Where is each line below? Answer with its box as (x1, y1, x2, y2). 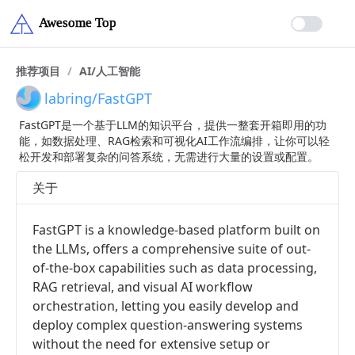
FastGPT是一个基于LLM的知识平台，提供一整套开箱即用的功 (19, 117, 326, 132)
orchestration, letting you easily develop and (32, 297, 299, 315)
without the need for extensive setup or (32, 335, 270, 353)
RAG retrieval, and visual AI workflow (32, 278, 253, 296)
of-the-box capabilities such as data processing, (32, 259, 317, 277)
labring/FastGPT (44, 89, 152, 108)
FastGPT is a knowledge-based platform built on (32, 221, 320, 239)
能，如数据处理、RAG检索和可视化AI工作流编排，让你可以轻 (19, 133, 330, 148)
